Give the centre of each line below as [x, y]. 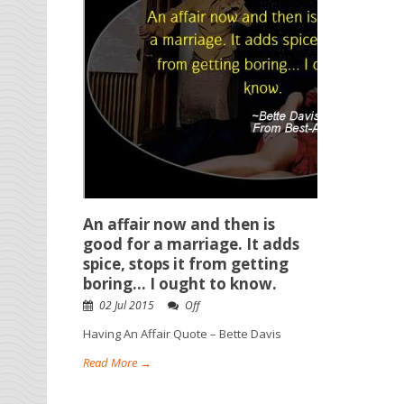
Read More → [117, 363]
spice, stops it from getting [186, 264]
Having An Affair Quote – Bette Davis [182, 334]
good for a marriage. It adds [191, 244]
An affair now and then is [179, 224]
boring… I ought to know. [180, 284]
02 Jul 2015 [127, 305]
